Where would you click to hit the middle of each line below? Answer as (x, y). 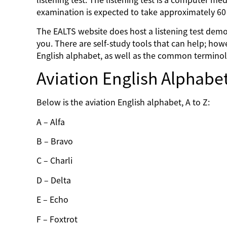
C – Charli (55, 161)
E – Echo (53, 200)
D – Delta (55, 180)
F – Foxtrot (58, 219)
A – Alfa (52, 122)
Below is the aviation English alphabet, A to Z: (124, 103)
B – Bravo (56, 142)
